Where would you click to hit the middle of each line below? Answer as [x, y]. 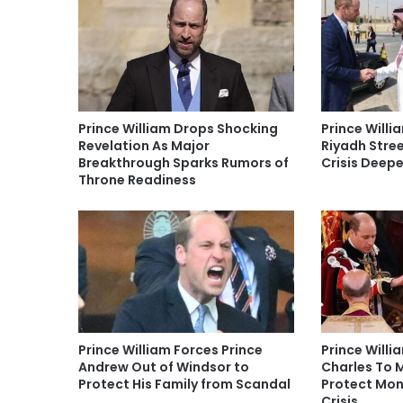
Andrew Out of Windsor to [164, 367]
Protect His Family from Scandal [184, 384]
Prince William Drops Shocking [178, 129]
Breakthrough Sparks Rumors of [184, 163]
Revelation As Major [144, 146]
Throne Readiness [137, 180]
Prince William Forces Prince [170, 349]
